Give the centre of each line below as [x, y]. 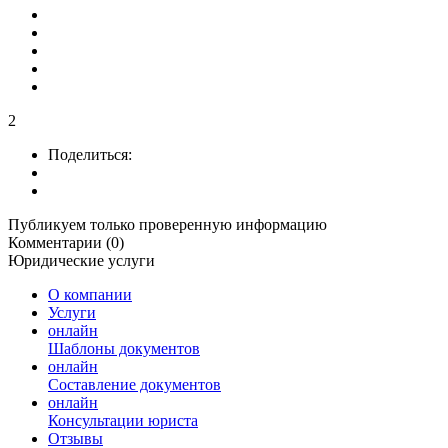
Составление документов [134, 384]
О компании [90, 294]
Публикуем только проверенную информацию [167, 224]
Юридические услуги [81, 260]
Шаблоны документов [124, 348]
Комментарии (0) [66, 242]
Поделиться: [90, 154]
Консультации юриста [123, 420]
